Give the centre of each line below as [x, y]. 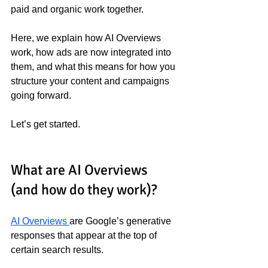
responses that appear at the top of [85, 235]
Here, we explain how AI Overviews [87, 38]
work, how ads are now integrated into [92, 52]
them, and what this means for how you [94, 67]
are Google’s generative [121, 221]
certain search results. [57, 250]
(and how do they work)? [84, 190]
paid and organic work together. [77, 9]
